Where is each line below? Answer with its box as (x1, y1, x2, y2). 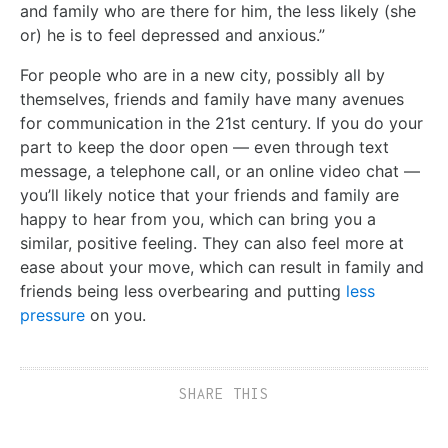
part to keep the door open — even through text (20, 136, 389, 157)
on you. (85, 304, 146, 325)
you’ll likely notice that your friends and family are (20, 184, 399, 205)
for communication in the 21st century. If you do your (20, 112, 423, 133)
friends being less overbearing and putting (20, 280, 346, 301)
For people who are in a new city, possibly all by (20, 64, 385, 85)
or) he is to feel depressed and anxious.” (20, 24, 325, 45)
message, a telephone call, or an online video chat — (20, 160, 420, 181)
